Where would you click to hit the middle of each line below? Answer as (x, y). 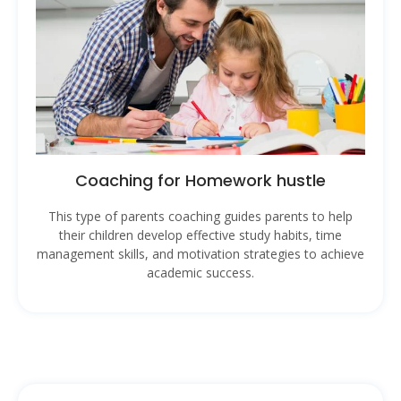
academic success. (200, 272)
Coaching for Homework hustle (200, 180)
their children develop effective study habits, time (200, 235)
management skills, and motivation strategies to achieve (200, 253)
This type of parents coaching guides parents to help (200, 216)
